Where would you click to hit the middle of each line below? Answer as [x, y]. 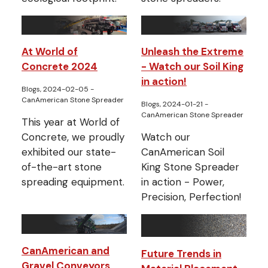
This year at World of [71, 122]
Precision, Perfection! [191, 197]
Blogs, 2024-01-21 [173, 104]
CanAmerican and [66, 250]
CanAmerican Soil [183, 152]
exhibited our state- [69, 152]
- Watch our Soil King [192, 67]
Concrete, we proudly [73, 137]
